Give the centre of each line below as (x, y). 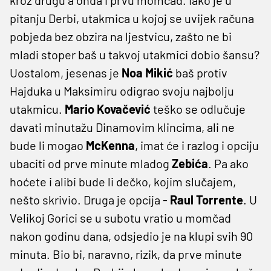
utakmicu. (37, 109)
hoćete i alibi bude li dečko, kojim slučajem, (123, 181)
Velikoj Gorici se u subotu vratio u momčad (120, 217)
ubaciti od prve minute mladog (91, 163)
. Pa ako (228, 163)
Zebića (190, 163)
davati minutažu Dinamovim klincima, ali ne (122, 127)
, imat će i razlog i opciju (197, 145)
